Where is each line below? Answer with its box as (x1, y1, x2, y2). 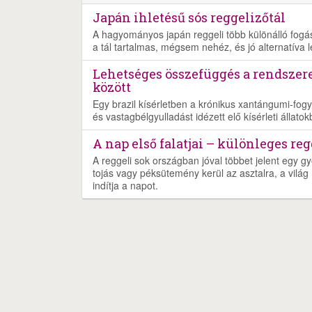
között (93, 79, 131, 96)
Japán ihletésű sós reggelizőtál (93, 9, 286, 26)
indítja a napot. (93, 178, 158, 193)
